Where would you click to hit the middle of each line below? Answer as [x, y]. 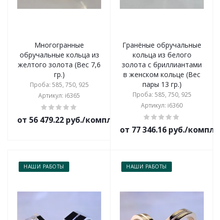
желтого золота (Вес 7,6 [59, 65]
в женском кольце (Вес [162, 74]
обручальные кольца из [59, 55]
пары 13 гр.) [162, 84]
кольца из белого [162, 55]
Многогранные [59, 45]
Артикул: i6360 [162, 105]
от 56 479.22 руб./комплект [72, 120]
